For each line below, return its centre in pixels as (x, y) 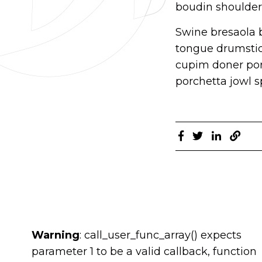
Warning (56, 235)
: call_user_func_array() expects (161, 235)
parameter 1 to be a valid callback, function (144, 252)
